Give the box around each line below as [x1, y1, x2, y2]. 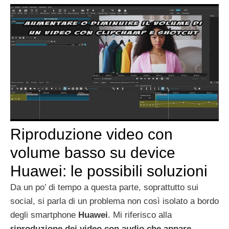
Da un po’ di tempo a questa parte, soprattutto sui [10, 182, 198, 193]
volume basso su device [10, 144, 175, 162]
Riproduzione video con [10, 126, 173, 143]
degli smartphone [10, 210, 78, 220]
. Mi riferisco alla [108, 210, 172, 220]
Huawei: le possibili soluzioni [10, 163, 208, 180]
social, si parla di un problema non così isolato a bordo [10, 196, 219, 207]
